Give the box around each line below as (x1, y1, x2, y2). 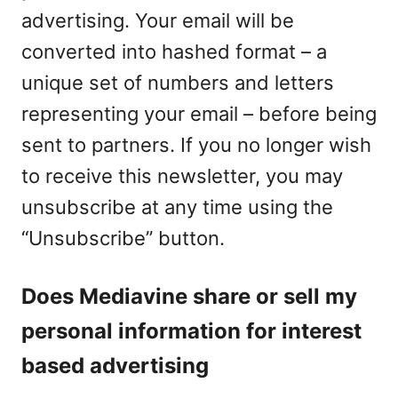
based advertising (21, 353, 209, 378)
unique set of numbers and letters (21, 71, 334, 94)
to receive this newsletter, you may (21, 164, 343, 187)
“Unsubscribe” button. (21, 227, 225, 250)
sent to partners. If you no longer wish (21, 133, 371, 156)
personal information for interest (21, 318, 362, 344)
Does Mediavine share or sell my (21, 283, 357, 309)
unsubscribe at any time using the (21, 195, 333, 219)
